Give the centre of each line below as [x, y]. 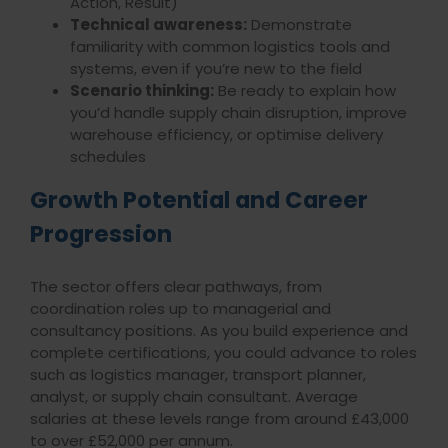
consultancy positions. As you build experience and [218, 331]
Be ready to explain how [304, 91]
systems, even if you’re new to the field [215, 69]
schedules [109, 157]
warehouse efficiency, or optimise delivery [226, 135]
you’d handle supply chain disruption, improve [238, 113]
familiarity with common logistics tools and [229, 47]
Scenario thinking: [141, 91]
